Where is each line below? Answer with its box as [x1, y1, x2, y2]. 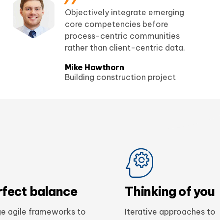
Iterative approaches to [125, 206, 216, 217]
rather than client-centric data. [64, 43, 185, 53]
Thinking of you [125, 183, 215, 199]
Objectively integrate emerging [64, 7, 184, 18]
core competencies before [64, 19, 168, 29]
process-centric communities [64, 31, 180, 41]
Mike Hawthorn [64, 62, 124, 73]
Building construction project [64, 72, 176, 82]
